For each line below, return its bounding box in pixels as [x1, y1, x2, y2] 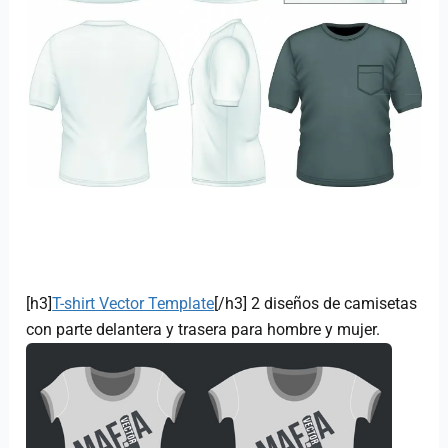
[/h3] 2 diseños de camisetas [214, 294, 418, 314]
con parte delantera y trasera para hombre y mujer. [26, 320, 381, 340]
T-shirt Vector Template [52, 294, 215, 314]
